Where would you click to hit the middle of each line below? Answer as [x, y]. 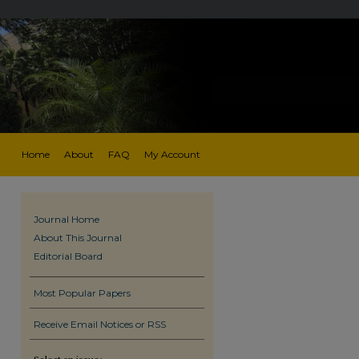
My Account [172, 154]
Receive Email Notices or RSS [100, 324]
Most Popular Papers [82, 293]
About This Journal [78, 238]
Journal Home [67, 219]
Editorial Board [68, 256]
